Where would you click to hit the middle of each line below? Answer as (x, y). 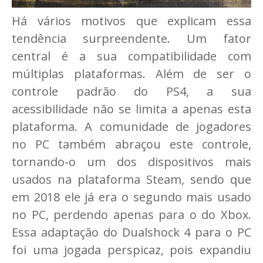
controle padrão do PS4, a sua (131, 92)
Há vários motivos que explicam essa (131, 21)
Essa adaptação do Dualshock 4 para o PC (131, 232)
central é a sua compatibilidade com (131, 56)
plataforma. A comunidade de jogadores (131, 127)
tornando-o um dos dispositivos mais (131, 162)
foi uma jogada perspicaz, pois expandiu (131, 250)
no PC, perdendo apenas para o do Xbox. (131, 215)
